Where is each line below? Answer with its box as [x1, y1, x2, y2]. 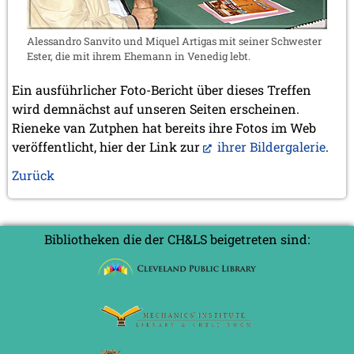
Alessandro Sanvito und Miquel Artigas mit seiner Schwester [27, 33, 322, 48]
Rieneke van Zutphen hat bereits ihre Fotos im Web [12, 119, 316, 136]
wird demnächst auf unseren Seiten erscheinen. [12, 100, 299, 117]
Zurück [12, 166, 55, 183]
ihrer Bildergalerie [214, 137, 326, 155]
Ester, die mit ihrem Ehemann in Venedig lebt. [27, 48, 250, 63]
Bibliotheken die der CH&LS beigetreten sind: [44, 230, 310, 247]
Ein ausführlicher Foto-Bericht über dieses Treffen [12, 81, 311, 98]
